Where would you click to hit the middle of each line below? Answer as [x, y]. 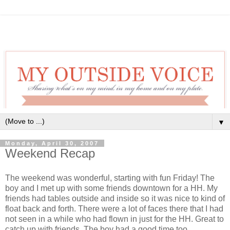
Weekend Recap [50, 153]
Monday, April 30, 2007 [52, 143]
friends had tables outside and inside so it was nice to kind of [115, 198]
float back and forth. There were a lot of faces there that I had [114, 208]
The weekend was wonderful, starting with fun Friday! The [110, 178]
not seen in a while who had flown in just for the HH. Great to [114, 219]
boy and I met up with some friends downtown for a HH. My [111, 188]
